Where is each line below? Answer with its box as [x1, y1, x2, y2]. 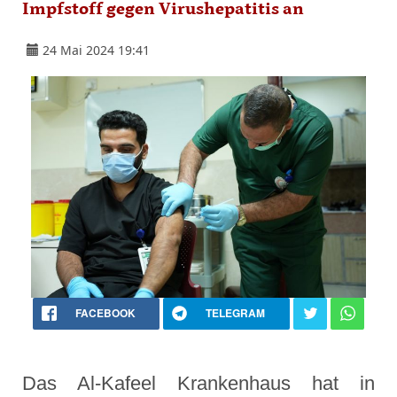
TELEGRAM [206, 305, 265, 322]
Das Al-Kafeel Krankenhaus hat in [22, 372, 375, 395]
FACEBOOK [74, 305, 136, 322]
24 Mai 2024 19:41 [43, 42, 150, 59]
